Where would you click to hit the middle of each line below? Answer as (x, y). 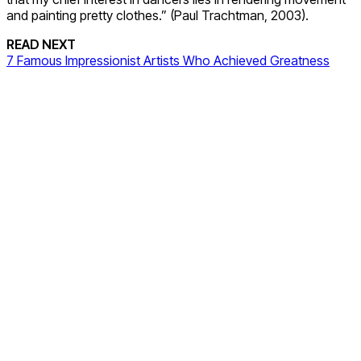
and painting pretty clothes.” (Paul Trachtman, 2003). (158, 15)
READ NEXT (41, 44)
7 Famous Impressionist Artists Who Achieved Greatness (168, 60)
